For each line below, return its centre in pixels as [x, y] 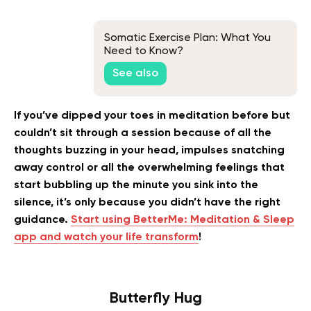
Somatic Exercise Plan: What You [187, 38]
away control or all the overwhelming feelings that [149, 168]
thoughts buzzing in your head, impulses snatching [149, 151]
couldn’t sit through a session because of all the [143, 134]
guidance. [42, 220]
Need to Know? [144, 51]
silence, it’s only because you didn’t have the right [147, 203]
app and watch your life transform [106, 238]
